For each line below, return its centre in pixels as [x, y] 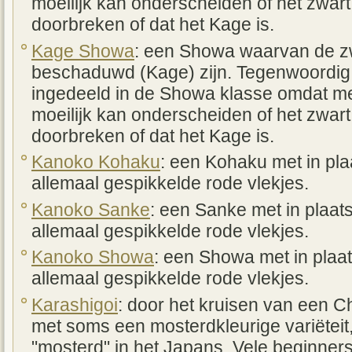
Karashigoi [75, 305]
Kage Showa [83, 51]
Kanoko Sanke [91, 210]
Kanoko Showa [93, 258]
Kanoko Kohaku [96, 163]
